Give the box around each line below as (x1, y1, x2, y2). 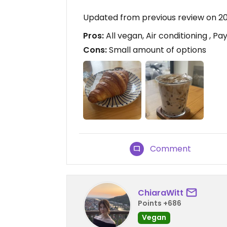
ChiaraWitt (138, 187, 183, 199)
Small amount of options (107, 44, 206, 56)
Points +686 (138, 198, 181, 209)
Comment (150, 142, 192, 155)
